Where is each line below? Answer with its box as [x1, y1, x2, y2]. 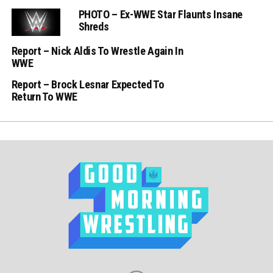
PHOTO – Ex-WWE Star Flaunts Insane [78, 8, 243, 21]
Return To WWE [11, 90, 77, 103]
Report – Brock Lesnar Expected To [11, 78, 165, 91]
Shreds [78, 20, 109, 34]
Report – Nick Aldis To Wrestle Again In [11, 44, 183, 57]
